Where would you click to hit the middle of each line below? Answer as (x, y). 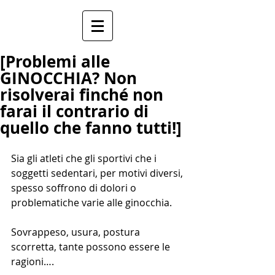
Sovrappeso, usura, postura (77, 232)
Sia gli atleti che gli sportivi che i (85, 158)
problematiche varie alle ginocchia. (91, 203)
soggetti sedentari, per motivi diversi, (98, 173)
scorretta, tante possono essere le (92, 247)
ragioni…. (33, 261)
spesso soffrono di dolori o (75, 188)
